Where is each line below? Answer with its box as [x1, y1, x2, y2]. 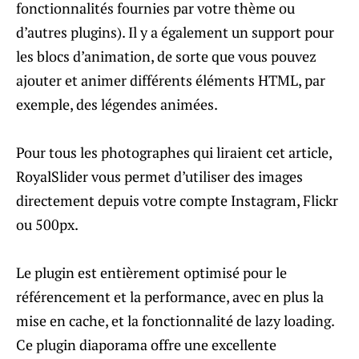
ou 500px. [16, 215, 79, 235]
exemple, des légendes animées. [16, 95, 218, 115]
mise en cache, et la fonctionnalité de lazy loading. [16, 311, 334, 331]
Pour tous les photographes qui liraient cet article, [16, 143, 332, 163]
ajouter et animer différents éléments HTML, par [16, 71, 325, 91]
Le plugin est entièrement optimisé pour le [16, 263, 287, 283]
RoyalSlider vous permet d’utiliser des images [16, 167, 303, 187]
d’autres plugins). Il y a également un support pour [16, 22, 334, 42]
